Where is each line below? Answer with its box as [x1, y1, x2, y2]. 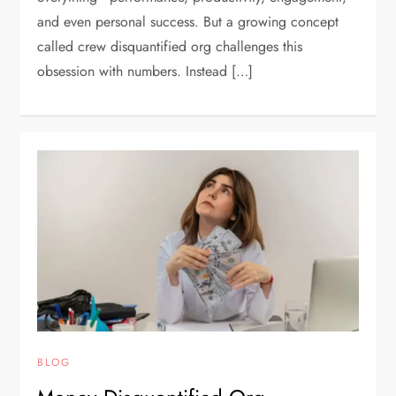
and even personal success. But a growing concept [37, 11, 339, 33]
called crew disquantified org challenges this [37, 36, 303, 57]
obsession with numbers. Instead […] [37, 61, 254, 82]
